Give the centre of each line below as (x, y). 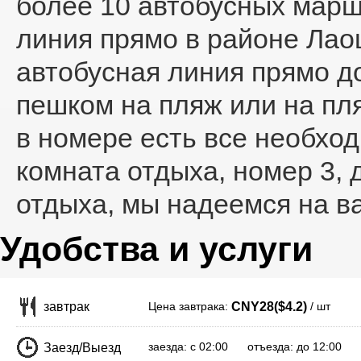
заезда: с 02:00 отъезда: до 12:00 (245, 346)
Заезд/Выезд (82, 348)
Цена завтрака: (190, 306)
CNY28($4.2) (269, 307)
